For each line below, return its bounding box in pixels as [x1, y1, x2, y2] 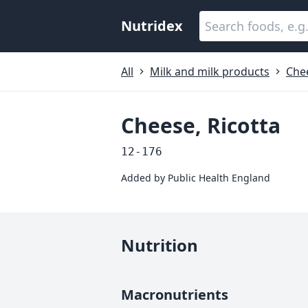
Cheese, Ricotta [121, 111, 280, 140]
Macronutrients [121, 285, 228, 304]
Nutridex [121, 16, 183, 35]
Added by [121, 171, 168, 184]
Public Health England [168, 171, 270, 184]
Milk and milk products [150, 64, 269, 79]
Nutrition [121, 234, 198, 256]
